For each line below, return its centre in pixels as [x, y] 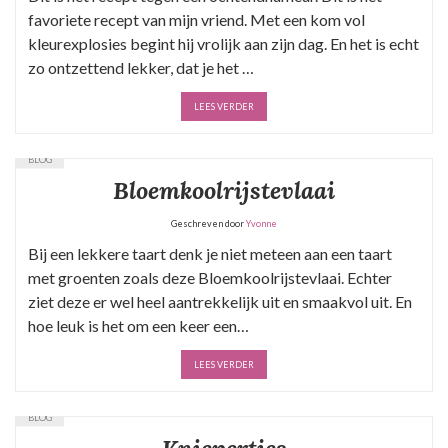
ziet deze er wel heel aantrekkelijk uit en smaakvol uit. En [220, 301]
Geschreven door [208, 223]
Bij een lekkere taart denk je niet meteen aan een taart [210, 253]
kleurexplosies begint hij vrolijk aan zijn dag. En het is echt [223, 43]
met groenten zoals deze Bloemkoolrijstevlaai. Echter [210, 277]
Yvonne [261, 223]
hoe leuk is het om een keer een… [138, 325]
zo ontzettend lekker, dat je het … [141, 67]
